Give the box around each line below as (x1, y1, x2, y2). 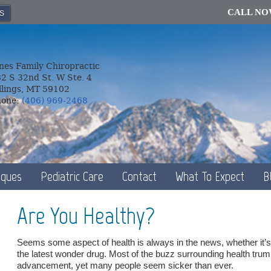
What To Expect (175, 168, 244, 184)
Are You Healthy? (17, 201, 155, 230)
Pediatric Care (41, 168, 103, 184)
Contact (122, 168, 157, 184)
